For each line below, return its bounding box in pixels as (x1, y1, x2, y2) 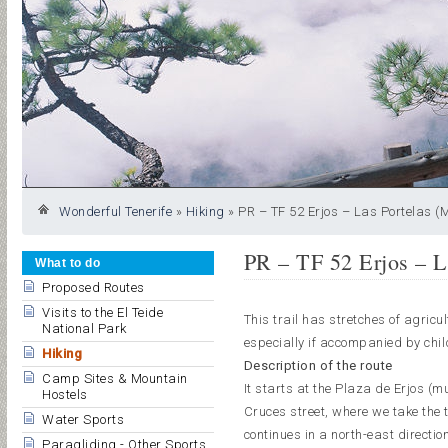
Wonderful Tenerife (59, 204, 172, 219)
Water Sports (42, 412, 124, 427)
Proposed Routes (42, 280, 145, 295)
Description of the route (243, 358, 393, 374)
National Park (42, 321, 127, 336)
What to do (35, 256, 100, 270)
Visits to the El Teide (42, 305, 163, 320)
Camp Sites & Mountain (42, 371, 188, 386)
